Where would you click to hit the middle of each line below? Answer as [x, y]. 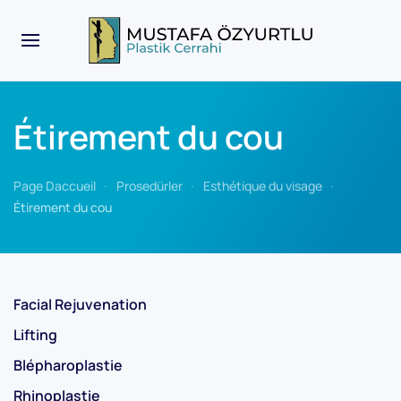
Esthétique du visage [263, 186]
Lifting [35, 335]
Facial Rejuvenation [80, 304]
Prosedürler [149, 186]
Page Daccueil [55, 186]
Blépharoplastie [68, 365]
